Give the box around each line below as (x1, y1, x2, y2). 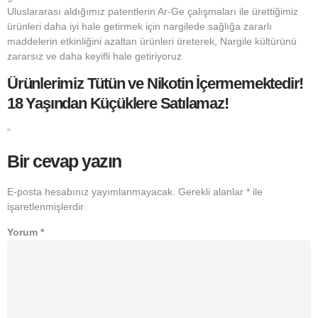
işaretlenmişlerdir (7, 200, 84, 212)
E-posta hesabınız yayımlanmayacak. (7, 185, 175, 197)
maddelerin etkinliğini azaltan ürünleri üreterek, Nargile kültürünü (7, 35, 297, 47)
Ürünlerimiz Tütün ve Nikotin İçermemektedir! (7, 75, 304, 93)
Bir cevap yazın (7, 150, 121, 171)
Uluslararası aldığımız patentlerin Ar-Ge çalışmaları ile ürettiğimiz (7, 5, 298, 17)
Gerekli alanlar (178, 185, 246, 197)
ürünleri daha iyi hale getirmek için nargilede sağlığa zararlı (7, 20, 272, 32)
